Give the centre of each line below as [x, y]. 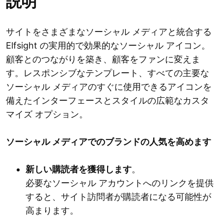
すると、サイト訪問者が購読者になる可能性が [118, 197]
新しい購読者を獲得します [79, 169]
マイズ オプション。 [47, 114]
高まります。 [52, 211]
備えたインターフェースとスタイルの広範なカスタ [108, 101]
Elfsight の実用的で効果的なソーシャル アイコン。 [108, 46]
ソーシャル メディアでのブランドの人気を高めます [109, 142]
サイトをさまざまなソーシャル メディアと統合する [109, 32]
